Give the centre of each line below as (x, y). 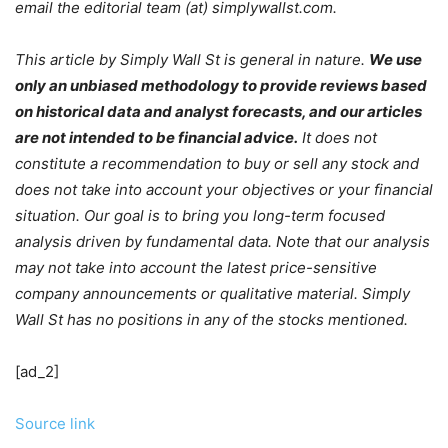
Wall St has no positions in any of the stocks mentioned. (211, 320)
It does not (337, 138)
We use (395, 60)
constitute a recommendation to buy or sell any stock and (217, 164)
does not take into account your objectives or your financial (224, 190)
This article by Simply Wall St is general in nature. (192, 60)
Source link (55, 424)
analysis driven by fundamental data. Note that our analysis (222, 242)
